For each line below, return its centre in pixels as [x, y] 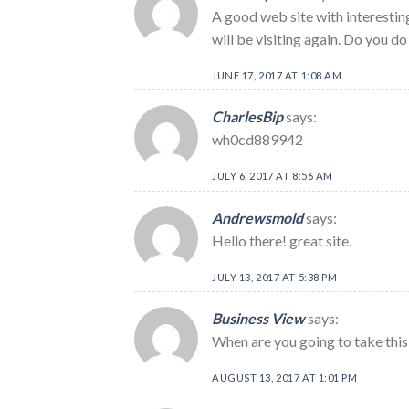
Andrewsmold [257, 217]
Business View [258, 319]
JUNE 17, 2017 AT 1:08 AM [277, 75]
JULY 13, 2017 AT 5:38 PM [275, 277]
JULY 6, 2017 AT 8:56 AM [273, 176]
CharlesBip [247, 117]
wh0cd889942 [257, 140]
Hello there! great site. [282, 240]
